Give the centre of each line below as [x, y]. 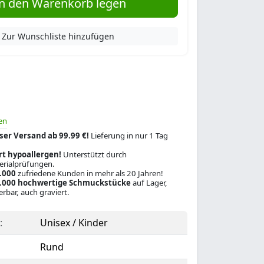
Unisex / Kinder [74, 223]
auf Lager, [149, 183]
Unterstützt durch [94, 154]
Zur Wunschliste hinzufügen [58, 36]
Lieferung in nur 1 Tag [128, 136]
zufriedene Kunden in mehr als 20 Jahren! [89, 173]
